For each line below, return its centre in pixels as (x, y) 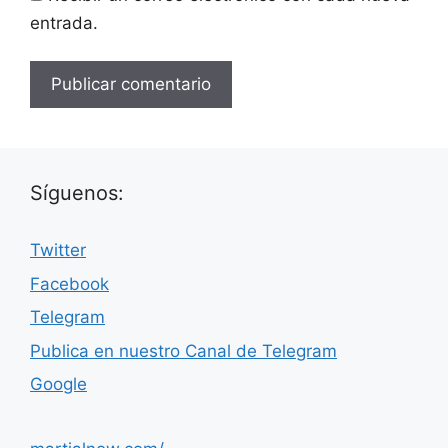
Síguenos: (77, 193)
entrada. (64, 22)
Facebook (69, 283)
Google (58, 384)
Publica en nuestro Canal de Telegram (183, 350)
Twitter (58, 250)
